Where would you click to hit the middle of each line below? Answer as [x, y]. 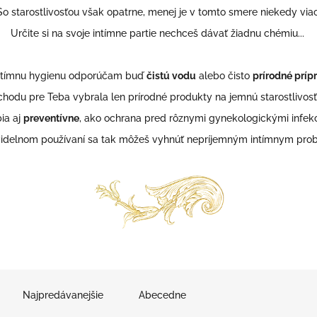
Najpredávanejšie [63, 295]
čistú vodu [171, 75]
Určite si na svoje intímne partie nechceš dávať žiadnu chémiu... [158, 33]
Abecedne [162, 295]
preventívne [51, 118]
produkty [192, 97]
